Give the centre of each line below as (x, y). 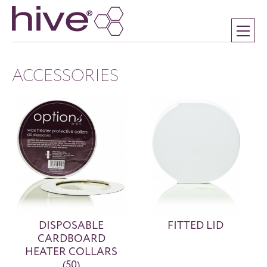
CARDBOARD (71, 238)
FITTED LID (196, 225)
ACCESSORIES (65, 76)
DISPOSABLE (72, 225)
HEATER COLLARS (72, 252)
